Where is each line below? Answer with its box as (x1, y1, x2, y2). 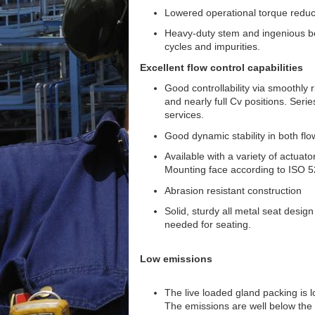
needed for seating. (165, 219, 251, 230)
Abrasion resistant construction (165, 184, 302, 196)
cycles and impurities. (165, 41, 260, 52)
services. (165, 109, 204, 120)
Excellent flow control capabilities (140, 61, 303, 73)
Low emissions (140, 252, 212, 264)
